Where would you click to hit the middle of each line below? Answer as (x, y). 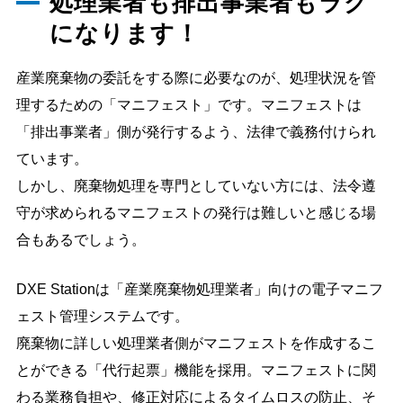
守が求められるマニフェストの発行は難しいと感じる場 (196, 212)
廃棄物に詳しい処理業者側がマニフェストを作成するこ (196, 343)
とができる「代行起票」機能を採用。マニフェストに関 (196, 370)
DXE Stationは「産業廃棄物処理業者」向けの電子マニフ (200, 289)
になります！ (125, 33)
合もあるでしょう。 (81, 239)
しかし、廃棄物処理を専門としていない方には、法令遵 (196, 185)
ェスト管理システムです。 (103, 316)
